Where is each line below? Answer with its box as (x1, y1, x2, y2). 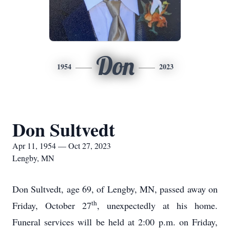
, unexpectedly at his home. (97, 199, 218, 212)
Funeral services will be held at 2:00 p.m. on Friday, (12, 216, 218, 228)
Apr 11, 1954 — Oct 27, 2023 (12, 140, 111, 151)
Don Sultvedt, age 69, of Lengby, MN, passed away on (12, 183, 218, 195)
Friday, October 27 (12, 199, 91, 212)
